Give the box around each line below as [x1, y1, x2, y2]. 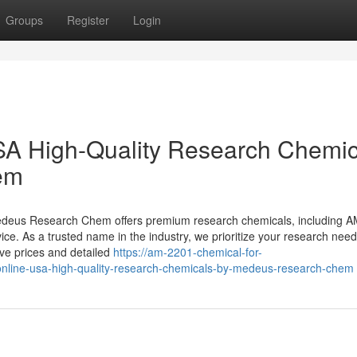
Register [67, 12, 109, 28]
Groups [6, 12, 43, 28]
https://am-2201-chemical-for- [113, 244, 262, 260]
